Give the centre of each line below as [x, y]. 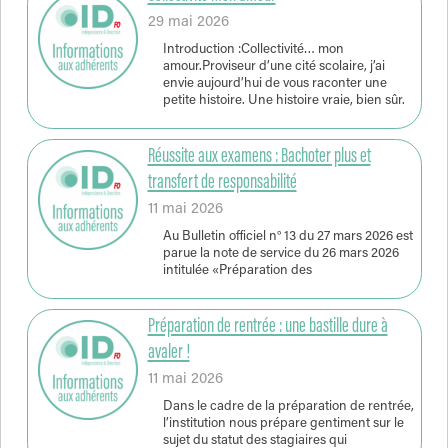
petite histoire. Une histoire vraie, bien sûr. [283, 100]
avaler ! [168, 352]
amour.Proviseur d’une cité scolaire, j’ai [273, 66]
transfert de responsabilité [222, 183]
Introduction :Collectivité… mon [253, 49]
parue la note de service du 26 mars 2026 [280, 253]
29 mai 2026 [188, 23]
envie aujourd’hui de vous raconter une [274, 83]
